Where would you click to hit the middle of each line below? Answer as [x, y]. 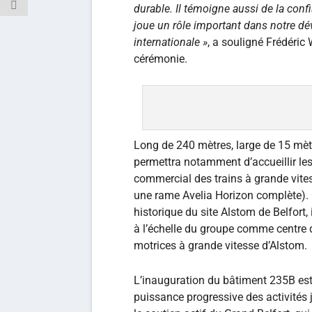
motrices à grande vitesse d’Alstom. [220, 246]
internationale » [171, 42]
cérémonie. [161, 58]
